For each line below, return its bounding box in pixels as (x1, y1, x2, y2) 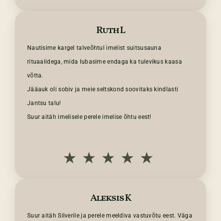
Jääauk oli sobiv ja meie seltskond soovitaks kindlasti (27, 86, 179, 93)
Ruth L (96, 24, 125, 38)
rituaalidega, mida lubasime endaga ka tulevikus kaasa (27, 58, 182, 66)
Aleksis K (90, 191, 131, 206)
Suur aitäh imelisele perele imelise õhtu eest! (27, 113, 151, 121)
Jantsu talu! (27, 100, 61, 107)
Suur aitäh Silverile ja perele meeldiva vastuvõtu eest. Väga (27, 212, 192, 220)
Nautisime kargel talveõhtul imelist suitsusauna (27, 44, 162, 52)
